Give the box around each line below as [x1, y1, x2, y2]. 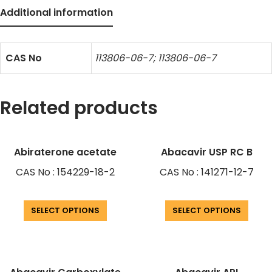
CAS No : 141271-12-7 [159, 165, 254, 180]
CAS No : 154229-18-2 [16, 165, 115, 180]
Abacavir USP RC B [160, 145, 253, 160]
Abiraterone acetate [14, 145, 117, 160]
